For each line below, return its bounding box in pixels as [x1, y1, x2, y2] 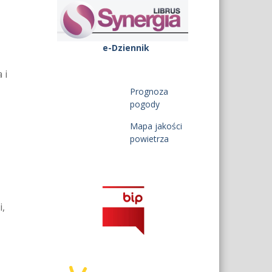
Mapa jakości [130, 120, 183, 132]
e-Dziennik [102, 42, 149, 54]
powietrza [130, 133, 169, 145]
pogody [130, 98, 160, 110]
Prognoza [130, 86, 169, 98]
